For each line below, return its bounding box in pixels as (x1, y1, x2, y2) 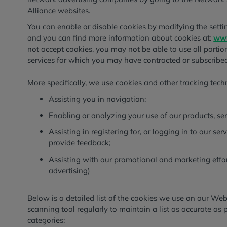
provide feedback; (48, 138, 110, 148)
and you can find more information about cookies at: (27, 33, 214, 43)
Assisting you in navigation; (48, 94, 146, 104)
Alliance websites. (27, 6, 91, 16)
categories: (27, 215, 65, 225)
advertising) (48, 165, 90, 175)
